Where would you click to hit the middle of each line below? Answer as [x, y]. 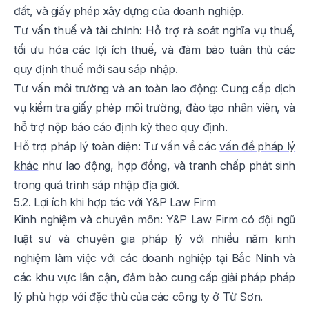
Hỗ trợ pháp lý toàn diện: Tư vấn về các [117, 147]
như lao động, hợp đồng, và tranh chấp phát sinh [167, 166]
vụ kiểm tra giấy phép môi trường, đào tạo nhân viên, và [154, 108]
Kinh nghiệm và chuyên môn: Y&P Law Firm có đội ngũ [154, 220]
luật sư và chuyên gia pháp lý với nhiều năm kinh [154, 239]
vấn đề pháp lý [258, 147]
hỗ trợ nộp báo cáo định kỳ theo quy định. [121, 127]
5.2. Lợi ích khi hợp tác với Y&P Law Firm [115, 202]
